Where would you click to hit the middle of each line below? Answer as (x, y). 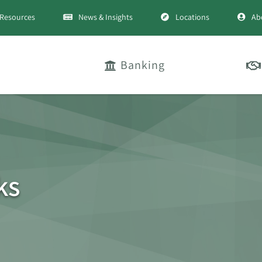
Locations (192, 17)
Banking (143, 65)
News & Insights (106, 17)
